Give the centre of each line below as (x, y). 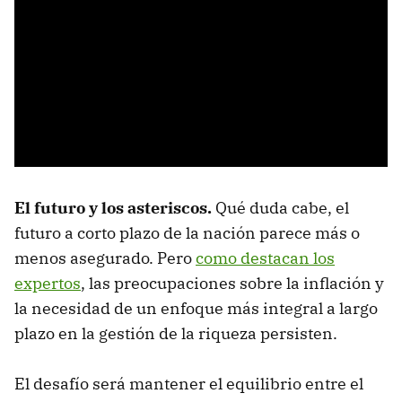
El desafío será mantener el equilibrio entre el (189, 384)
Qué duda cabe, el (280, 208)
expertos (48, 284)
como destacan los (265, 258)
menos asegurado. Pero (105, 258)
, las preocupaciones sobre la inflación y (232, 284)
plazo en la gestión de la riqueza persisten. (176, 334)
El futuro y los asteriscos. (113, 208)
